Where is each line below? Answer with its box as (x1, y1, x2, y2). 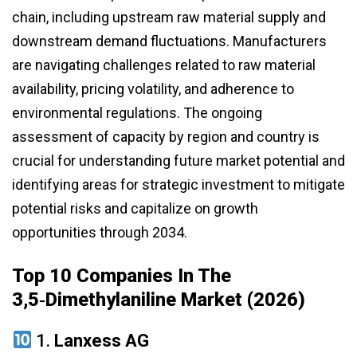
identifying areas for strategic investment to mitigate (12, 175, 345, 193)
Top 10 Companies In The (12, 264, 231, 287)
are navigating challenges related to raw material (12, 56, 316, 73)
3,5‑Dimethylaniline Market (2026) (12, 288, 305, 311)
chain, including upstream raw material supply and (12, 8, 326, 25)
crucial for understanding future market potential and (12, 151, 345, 169)
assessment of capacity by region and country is (12, 127, 320, 145)
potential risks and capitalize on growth (12, 199, 258, 217)
